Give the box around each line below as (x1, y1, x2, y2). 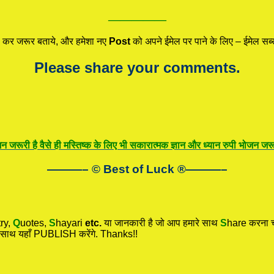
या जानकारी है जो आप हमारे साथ (102, 217, 218, 228)
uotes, (20, 217, 49, 228)
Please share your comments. (34, 59, 240, 76)
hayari (56, 217, 85, 228)
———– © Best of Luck (46, 163, 177, 176)
